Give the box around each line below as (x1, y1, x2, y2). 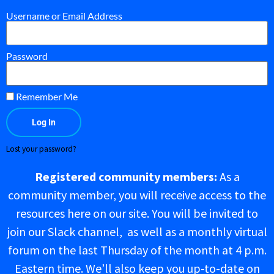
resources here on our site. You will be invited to (16, 206, 258, 221)
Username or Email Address (6, 10, 122, 22)
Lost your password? (6, 144, 76, 155)
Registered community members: (34, 169, 220, 185)
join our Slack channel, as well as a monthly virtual (7, 224, 267, 240)
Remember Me (14, 91, 78, 103)
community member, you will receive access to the (8, 187, 266, 203)
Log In (32, 117, 56, 128)
